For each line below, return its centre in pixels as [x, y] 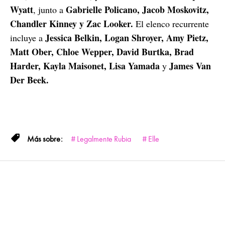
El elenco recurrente [171, 24]
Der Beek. [29, 80]
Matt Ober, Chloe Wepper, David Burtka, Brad [102, 52]
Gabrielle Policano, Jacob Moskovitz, [136, 10]
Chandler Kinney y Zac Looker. [72, 24]
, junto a [48, 10]
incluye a [28, 38]
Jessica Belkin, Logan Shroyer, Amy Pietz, [127, 38]
